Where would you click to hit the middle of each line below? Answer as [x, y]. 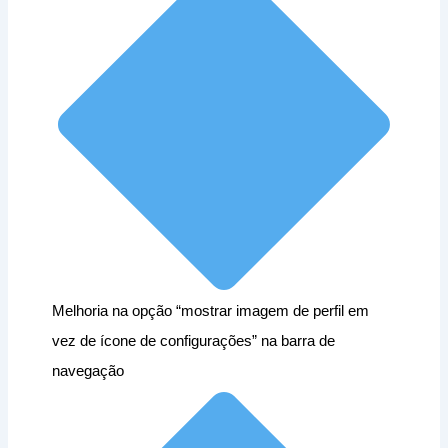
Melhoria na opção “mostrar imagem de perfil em [211, 311]
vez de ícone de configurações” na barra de [194, 341]
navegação [88, 371]
